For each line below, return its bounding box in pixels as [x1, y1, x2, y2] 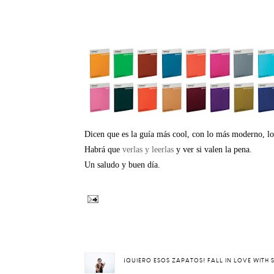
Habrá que [84, 145, 122, 154]
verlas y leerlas [122, 145, 174, 154]
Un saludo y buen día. [84, 160, 160, 169]
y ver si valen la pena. [174, 145, 252, 154]
